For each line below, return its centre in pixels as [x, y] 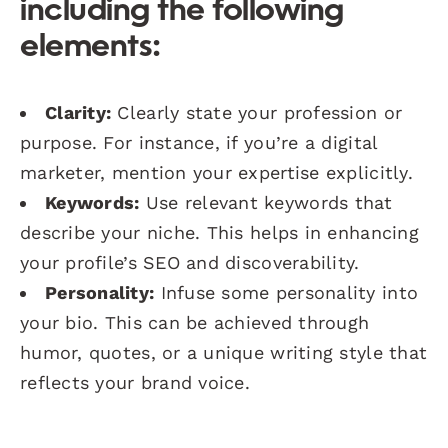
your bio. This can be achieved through [195, 322]
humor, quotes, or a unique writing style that [224, 352]
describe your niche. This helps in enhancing [219, 232]
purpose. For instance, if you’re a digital [199, 142]
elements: [90, 47]
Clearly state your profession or [257, 112]
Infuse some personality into [286, 292]
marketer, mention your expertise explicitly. [216, 172]
